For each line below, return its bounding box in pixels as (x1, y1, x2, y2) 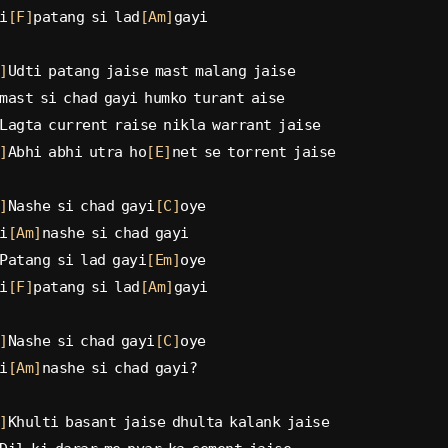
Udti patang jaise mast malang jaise (7, 61, 296, 80)
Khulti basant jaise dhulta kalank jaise (7, 412, 330, 431)
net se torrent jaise (171, 142, 336, 161)
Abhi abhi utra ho (7, 142, 147, 161)
